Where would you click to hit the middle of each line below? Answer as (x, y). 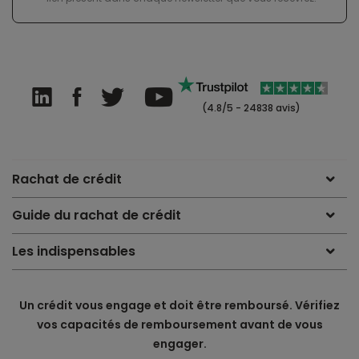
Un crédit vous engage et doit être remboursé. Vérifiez (179, 306)
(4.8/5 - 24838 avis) (250, 108)
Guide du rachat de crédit (97, 216)
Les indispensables (74, 252)
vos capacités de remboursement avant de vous (179, 325)
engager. (179, 344)
